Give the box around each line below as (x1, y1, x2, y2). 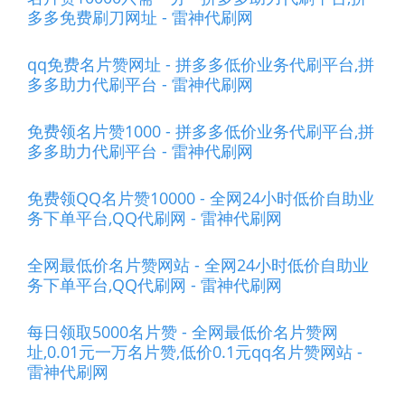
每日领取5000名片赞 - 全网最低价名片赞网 (27, 321, 338, 343)
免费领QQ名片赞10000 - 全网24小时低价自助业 (27, 187, 374, 209)
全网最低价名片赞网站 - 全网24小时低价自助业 (27, 254, 369, 276)
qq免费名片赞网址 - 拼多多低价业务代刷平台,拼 (27, 53, 374, 75)
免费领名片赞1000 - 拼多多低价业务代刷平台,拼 (27, 120, 374, 142)
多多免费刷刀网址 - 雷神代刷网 (27, 6, 253, 28)
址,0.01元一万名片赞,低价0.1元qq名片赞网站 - (27, 341, 363, 363)
